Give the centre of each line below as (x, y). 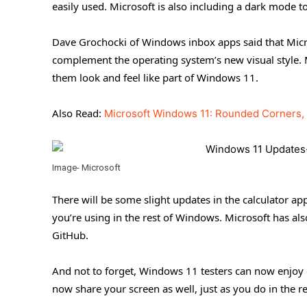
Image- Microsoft (86, 168)
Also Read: (78, 113)
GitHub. (70, 235)
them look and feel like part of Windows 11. (155, 78)
